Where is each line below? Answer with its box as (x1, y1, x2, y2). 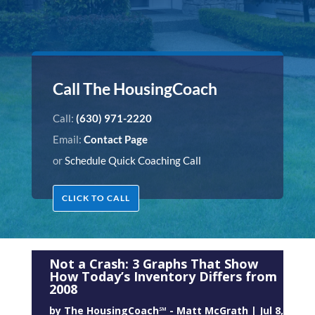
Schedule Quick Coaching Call (64, 153, 201, 167)
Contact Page (83, 132, 148, 146)
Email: (52, 132, 84, 146)
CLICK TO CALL (61, 192, 130, 203)
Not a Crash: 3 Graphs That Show (49, 255, 258, 273)
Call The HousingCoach (52, 78, 217, 98)
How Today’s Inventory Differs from (49, 268, 277, 285)
